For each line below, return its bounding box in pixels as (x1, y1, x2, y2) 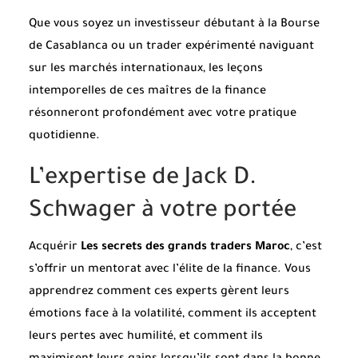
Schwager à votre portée (29, 199, 296, 225)
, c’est (290, 241, 322, 254)
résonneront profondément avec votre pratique (29, 107, 296, 121)
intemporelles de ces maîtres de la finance (29, 85, 266, 98)
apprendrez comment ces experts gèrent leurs (29, 285, 289, 299)
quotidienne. (29, 129, 100, 143)
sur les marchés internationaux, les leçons (29, 62, 263, 76)
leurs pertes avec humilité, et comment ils (29, 330, 263, 344)
